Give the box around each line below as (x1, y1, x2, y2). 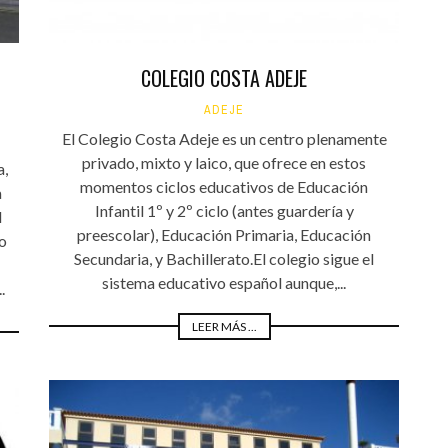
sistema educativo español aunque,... (102, 272, 346, 292)
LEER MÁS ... (191, 318, 257, 334)
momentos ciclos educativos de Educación (80, 176, 368, 196)
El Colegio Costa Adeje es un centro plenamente (61, 128, 387, 148)
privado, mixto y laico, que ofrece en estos (82, 152, 366, 172)
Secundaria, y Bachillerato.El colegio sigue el (74, 248, 374, 268)
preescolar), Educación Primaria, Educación (77, 224, 371, 244)
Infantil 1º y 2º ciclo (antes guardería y (94, 200, 354, 220)
